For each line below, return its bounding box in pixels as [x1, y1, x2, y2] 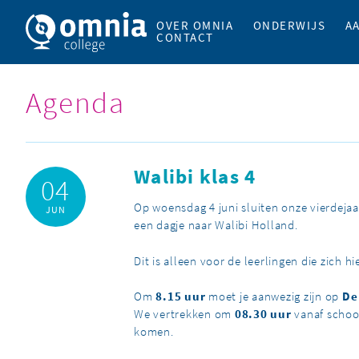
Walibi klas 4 [134, 163, 256, 191]
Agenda [26, 83, 126, 123]
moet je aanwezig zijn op [205, 288, 342, 305]
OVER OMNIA [156, 18, 234, 34]
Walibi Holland [215, 217, 295, 234]
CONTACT [156, 30, 214, 46]
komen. [134, 324, 174, 341]
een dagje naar [134, 217, 216, 234]
